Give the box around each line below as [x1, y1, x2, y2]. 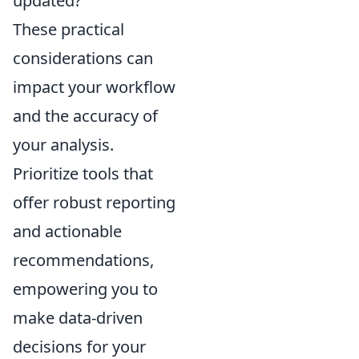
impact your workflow [13, 75, 175, 98]
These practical [13, 18, 124, 40]
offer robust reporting [13, 191, 175, 213]
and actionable [13, 220, 122, 242]
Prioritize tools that [13, 162, 153, 184]
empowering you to [13, 277, 158, 300]
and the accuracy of [13, 104, 158, 127]
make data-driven [13, 306, 143, 329]
